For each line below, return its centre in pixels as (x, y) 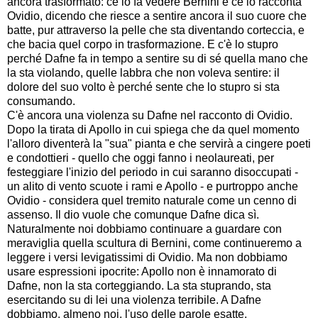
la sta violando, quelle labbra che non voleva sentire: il (143, 72)
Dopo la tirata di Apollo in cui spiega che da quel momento (153, 129)
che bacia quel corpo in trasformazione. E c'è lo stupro (143, 44)
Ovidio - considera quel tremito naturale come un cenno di (152, 200)
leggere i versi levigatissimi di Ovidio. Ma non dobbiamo (147, 257)
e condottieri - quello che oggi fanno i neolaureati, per (141, 158)
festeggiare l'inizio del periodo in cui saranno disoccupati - (153, 172)
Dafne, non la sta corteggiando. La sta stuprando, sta (139, 285)
